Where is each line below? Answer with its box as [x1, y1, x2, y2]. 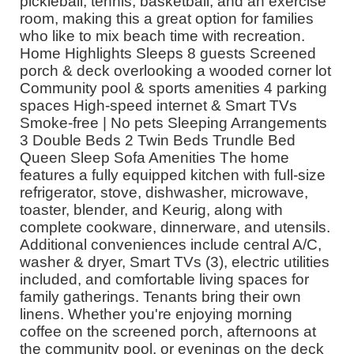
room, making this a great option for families [20, 9, 314, 27]
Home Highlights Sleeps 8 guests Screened [20, 44, 316, 62]
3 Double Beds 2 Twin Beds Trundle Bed [20, 131, 296, 149]
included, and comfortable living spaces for [20, 270, 309, 288]
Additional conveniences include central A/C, [20, 235, 322, 253]
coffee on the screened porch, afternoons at [20, 322, 316, 340]
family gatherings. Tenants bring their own [20, 288, 301, 305]
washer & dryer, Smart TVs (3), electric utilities [20, 253, 330, 270]
